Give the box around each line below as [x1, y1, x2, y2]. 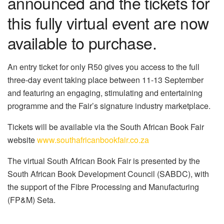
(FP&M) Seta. [7, 193, 55, 205]
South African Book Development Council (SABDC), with [7, 167, 209, 179]
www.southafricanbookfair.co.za [37, 133, 149, 145]
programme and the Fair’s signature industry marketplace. [7, 99, 210, 111]
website [7, 133, 37, 145]
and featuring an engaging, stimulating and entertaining [7, 86, 202, 98]
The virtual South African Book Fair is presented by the [7, 154, 200, 166]
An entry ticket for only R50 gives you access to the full [7, 60, 199, 72]
